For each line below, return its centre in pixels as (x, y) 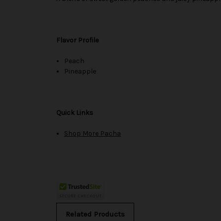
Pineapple (80, 71)
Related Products (95, 214)
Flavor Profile (77, 40)
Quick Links (75, 112)
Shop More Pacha (93, 133)
